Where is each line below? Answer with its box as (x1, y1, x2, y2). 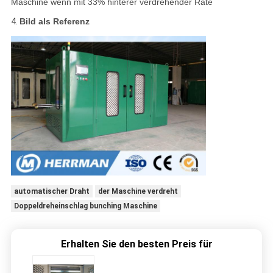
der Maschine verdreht (97, 186, 178, 196)
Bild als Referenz (19, 16, 90, 27)
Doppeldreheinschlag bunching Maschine (13, 201, 157, 210)
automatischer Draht (13, 186, 90, 196)
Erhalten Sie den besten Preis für (60, 238, 213, 250)
